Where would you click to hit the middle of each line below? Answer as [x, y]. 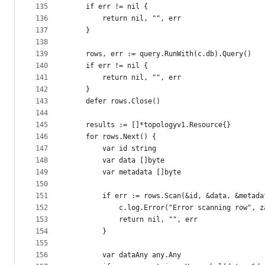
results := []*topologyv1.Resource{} [158, 125]
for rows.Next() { [121, 137]
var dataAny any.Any [142, 255]
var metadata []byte [142, 172]
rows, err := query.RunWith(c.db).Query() [169, 54]
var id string [129, 149]
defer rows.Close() [123, 101]
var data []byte [133, 161]
